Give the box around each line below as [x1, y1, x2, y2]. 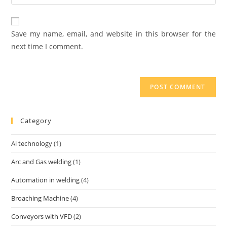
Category [20, 116, 52, 126]
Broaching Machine [11, 194, 69, 203]
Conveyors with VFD [11, 212, 72, 221]
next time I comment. [11, 42, 84, 52]
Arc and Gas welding [11, 157, 72, 167]
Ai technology [11, 139, 53, 148]
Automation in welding [11, 175, 80, 185]
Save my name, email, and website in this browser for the [11, 29, 216, 39]
